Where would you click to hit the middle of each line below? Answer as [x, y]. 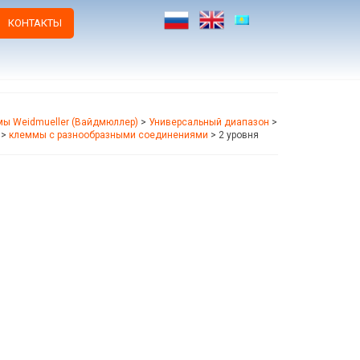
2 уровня [239, 135]
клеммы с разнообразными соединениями [108, 135]
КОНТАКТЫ [35, 23]
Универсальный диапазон [209, 122]
